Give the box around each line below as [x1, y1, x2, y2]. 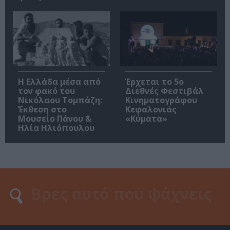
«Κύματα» [125, 112, 167, 124]
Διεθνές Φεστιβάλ [125, 85, 204, 97]
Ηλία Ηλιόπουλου [18, 122, 94, 133]
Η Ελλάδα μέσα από [18, 75, 101, 87]
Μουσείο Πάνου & [18, 112, 91, 124]
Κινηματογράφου [125, 94, 197, 106]
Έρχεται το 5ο [125, 75, 184, 87]
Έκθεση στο [18, 103, 67, 115]
